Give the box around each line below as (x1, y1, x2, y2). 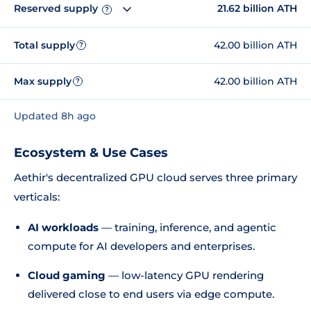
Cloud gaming (28, 269, 106, 282)
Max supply (14, 74, 72, 87)
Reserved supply (14, 2, 101, 15)
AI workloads (28, 221, 99, 234)
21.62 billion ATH (217, 2, 297, 15)
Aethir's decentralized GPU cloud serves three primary (14, 171, 297, 184)
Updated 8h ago (14, 110, 96, 122)
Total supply (14, 38, 75, 51)
